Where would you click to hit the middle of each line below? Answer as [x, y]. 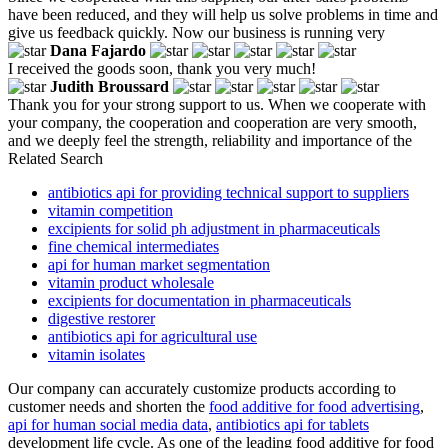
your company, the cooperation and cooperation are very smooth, [212, 122]
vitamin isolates [96, 354]
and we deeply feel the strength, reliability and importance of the [210, 140]
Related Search [55, 158]
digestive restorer [101, 318]
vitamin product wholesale [131, 282]
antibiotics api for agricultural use [152, 336]
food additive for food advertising [314, 406]
